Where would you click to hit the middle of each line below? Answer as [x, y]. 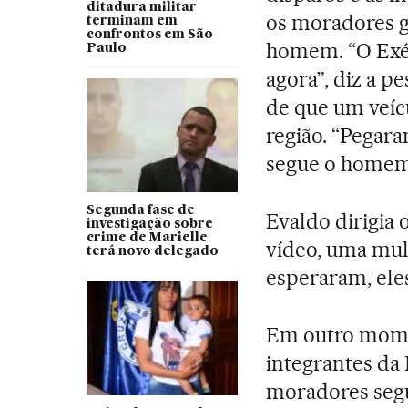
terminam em [132, 21]
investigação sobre [149, 224]
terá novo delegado [152, 252]
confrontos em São [149, 35]
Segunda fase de [140, 211]
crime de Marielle [147, 238]
